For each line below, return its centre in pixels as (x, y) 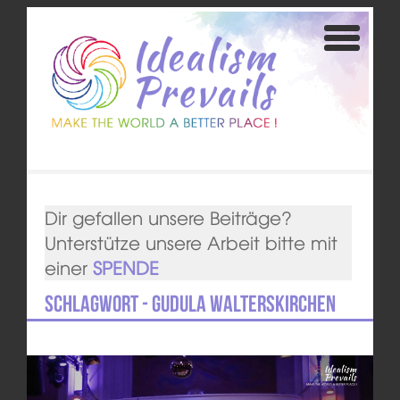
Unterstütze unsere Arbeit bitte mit (191, 243)
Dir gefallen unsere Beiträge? (168, 218)
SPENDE (125, 268)
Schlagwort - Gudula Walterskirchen (190, 304)
